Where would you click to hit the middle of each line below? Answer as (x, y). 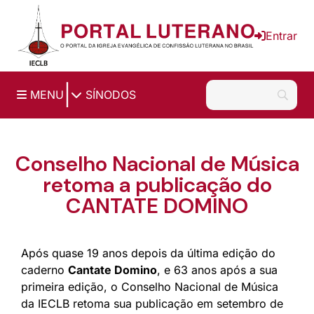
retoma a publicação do (157, 184)
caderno (45, 269)
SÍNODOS (109, 95)
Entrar (281, 35)
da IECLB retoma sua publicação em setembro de (152, 303)
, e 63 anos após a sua (217, 269)
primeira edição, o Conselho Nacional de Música (150, 286)
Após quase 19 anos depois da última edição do (148, 253)
